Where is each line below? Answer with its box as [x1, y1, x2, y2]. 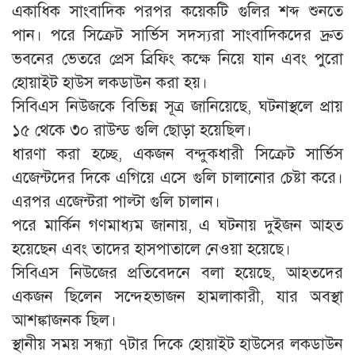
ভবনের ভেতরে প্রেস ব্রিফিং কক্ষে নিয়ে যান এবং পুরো [12, 48, 343, 69]
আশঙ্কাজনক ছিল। [12, 310, 116, 330]
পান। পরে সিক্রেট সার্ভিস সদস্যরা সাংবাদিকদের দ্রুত [12, 25, 343, 45]
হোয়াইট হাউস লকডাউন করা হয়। [12, 72, 208, 93]
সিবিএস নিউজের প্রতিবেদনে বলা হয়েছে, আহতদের [12, 262, 343, 283]
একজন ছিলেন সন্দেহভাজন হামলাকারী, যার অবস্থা [12, 286, 343, 307]
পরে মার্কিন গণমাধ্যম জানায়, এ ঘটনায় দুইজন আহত [12, 215, 343, 235]
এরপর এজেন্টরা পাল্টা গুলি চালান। [12, 191, 220, 212]
